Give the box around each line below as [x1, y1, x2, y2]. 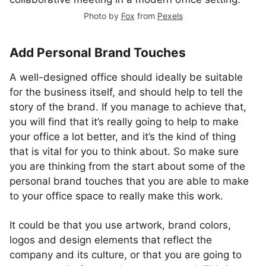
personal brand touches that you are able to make [9, 175, 249, 187]
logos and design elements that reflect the [9, 234, 212, 246]
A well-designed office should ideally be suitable [9, 71, 243, 83]
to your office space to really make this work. [9, 190, 223, 202]
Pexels [157, 11, 183, 21]
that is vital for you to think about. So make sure [9, 145, 239, 157]
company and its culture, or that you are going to [9, 249, 242, 261]
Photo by [83, 11, 121, 21]
